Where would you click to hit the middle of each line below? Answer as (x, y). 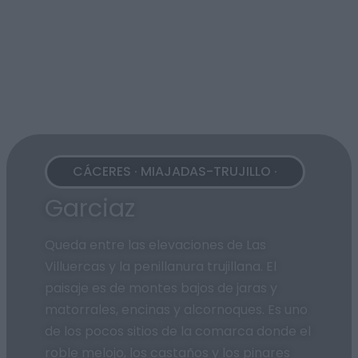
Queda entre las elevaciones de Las (155, 245)
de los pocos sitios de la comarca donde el (178, 331)
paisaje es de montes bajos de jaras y (161, 288)
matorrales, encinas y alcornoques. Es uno (176, 309)
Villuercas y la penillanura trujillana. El (161, 266)
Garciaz (90, 208)
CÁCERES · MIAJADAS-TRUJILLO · (175, 172)
